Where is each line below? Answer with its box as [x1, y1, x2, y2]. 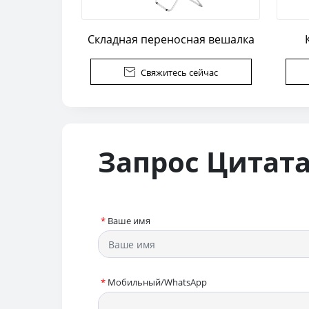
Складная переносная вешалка [87, 32, 255, 48]
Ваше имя [108, 215, 150, 228]
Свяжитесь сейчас [140, 66, 218, 79]
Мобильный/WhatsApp [108, 276, 207, 288]
